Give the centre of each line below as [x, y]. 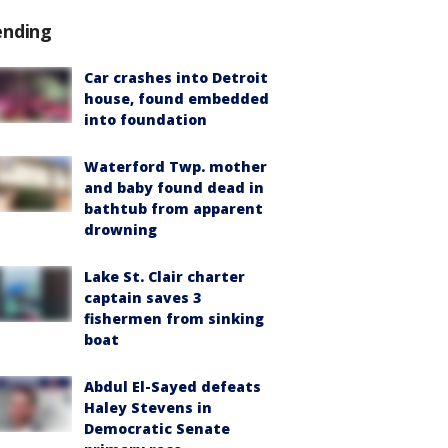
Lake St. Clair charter [164, 276]
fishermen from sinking [174, 318]
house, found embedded [176, 98]
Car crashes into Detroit [176, 77]
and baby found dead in [174, 187]
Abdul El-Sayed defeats [172, 386]
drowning [120, 229]
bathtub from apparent [173, 208]
